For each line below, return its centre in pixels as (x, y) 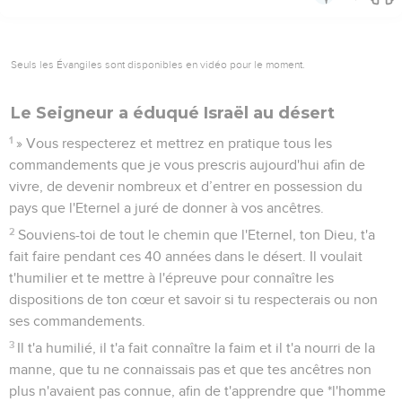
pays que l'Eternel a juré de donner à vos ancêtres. (166, 208)
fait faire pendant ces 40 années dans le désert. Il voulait (186, 256)
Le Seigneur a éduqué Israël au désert (173, 113)
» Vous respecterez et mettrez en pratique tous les (175, 143)
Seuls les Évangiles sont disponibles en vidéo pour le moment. (158, 64)
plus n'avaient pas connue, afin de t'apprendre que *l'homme (197, 391)
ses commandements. (77, 321)
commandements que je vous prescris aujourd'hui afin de (187, 165)
